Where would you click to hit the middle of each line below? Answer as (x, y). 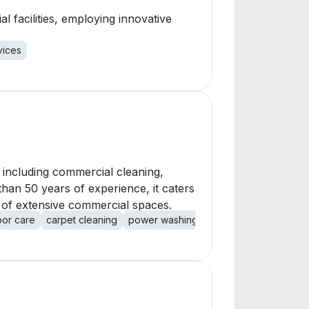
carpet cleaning (82, 220)
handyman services (253, 220)
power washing (163, 220)
